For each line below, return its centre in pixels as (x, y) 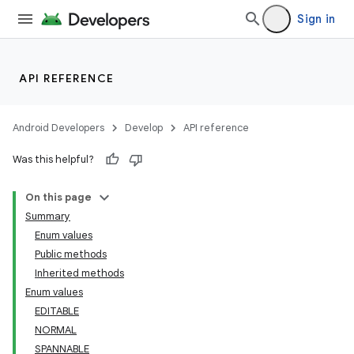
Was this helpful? (53, 159)
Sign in (316, 19)
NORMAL (56, 330)
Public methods (71, 254)
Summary (48, 216)
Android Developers (58, 128)
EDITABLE (57, 311)
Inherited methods (79, 273)
